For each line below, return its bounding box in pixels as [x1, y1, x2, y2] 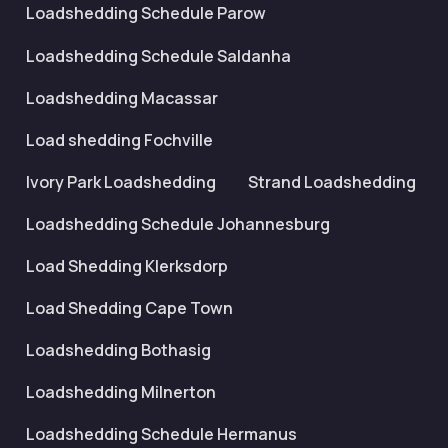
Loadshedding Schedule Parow [26, 2, 266, 25]
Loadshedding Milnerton [26, 381, 216, 404]
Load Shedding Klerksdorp [26, 254, 228, 277]
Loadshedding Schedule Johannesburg [26, 212, 330, 235]
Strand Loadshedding [248, 170, 416, 193]
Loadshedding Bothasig [26, 339, 211, 362]
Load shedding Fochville [26, 128, 213, 151]
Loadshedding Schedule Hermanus [26, 423, 297, 446]
